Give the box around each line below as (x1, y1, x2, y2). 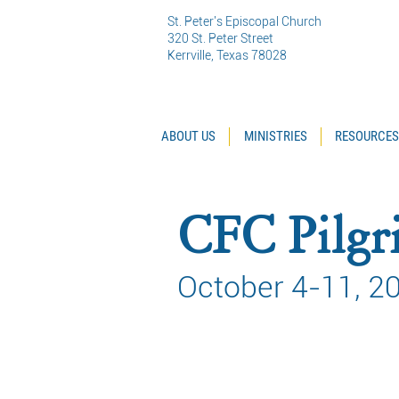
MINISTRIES (243, 128, 307, 144)
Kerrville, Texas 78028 (167, 48, 287, 62)
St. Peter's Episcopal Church (167, 14, 322, 28)
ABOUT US (160, 128, 216, 144)
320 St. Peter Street (167, 31, 273, 45)
